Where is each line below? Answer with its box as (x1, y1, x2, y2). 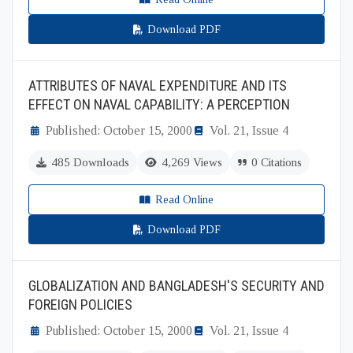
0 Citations (251, 156, 302, 169)
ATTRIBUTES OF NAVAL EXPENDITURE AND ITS (28, 77, 287, 94)
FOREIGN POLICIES (28, 296, 132, 313)
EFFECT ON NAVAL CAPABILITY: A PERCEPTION (28, 96, 290, 113)
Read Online (155, 194, 214, 206)
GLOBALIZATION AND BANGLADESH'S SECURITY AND (28, 277, 325, 294)
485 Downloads (51, 156, 129, 169)
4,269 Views (162, 156, 222, 169)
